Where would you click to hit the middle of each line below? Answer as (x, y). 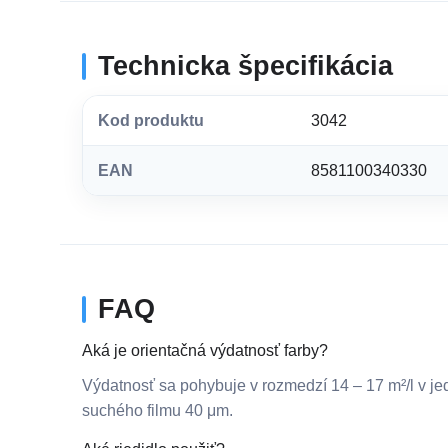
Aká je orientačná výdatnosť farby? (205, 350)
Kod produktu (151, 120)
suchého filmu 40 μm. (157, 410)
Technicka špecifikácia (245, 65)
